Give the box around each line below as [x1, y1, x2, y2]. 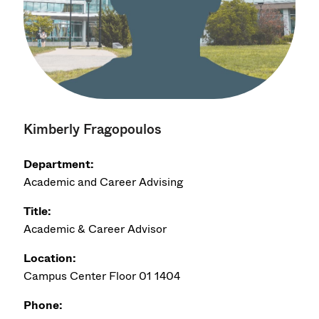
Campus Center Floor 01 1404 [23, 267, 181, 284]
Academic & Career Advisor [23, 220, 167, 237]
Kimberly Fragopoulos [23, 119, 162, 139]
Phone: [23, 296, 63, 313]
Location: [23, 249, 77, 266]
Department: [23, 155, 95, 172]
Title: [23, 202, 52, 219]
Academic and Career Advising [23, 173, 184, 190]
